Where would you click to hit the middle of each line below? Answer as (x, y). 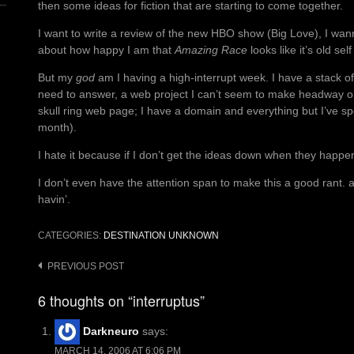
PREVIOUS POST (86, 267)
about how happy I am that (106, 50)
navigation (70, 290)
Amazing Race (211, 50)
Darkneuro (111, 331)
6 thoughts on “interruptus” (121, 301)
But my (57, 78)
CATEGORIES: (71, 236)
